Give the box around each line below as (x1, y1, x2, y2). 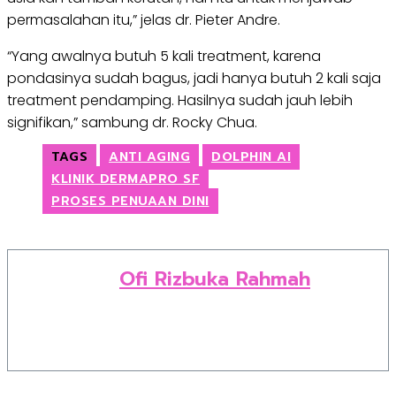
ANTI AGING (109, 148, 190, 166)
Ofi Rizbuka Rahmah (119, 264, 310, 293)
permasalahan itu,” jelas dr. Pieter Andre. (7, 10, 280, 30)
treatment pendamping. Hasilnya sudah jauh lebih (7, 90, 353, 110)
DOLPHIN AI (211, 148, 291, 166)
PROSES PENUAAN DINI (51, 192, 209, 210)
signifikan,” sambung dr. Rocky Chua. (7, 112, 257, 133)
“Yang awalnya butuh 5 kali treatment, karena (7, 46, 321, 66)
